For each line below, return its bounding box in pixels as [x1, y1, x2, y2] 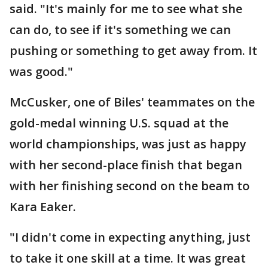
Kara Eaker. [10, 199, 76, 215]
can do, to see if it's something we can [10, 22, 231, 38]
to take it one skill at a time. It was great [10, 250, 246, 267]
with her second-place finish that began [10, 157, 242, 173]
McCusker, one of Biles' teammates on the [10, 94, 255, 111]
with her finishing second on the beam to [10, 178, 249, 194]
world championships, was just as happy [10, 136, 246, 153]
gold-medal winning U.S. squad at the [10, 115, 229, 132]
